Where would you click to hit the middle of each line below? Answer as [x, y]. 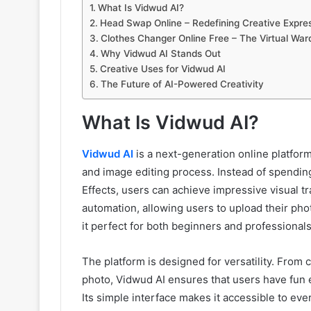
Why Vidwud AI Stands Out [160, 54]
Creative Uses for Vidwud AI [162, 69]
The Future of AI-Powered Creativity [182, 84]
